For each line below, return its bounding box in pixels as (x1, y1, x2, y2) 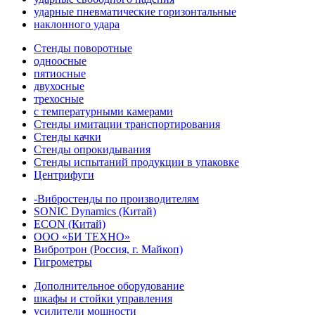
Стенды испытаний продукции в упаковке (34, 156, 239, 168)
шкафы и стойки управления (34, 292, 172, 304)
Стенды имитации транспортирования (34, 118, 220, 130)
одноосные (34, 55, 86, 67)
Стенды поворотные (34, 42, 132, 54)
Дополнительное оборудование (34, 280, 184, 292)
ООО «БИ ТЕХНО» (34, 231, 130, 243)
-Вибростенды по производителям (34, 193, 199, 205)
